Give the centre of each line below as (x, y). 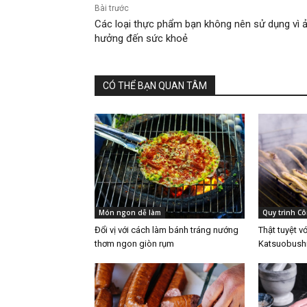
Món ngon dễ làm (130, 213)
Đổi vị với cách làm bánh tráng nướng (167, 230)
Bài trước (112, 9)
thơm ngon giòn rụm (134, 244)
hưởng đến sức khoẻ (141, 39)
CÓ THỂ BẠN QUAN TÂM (155, 86)
